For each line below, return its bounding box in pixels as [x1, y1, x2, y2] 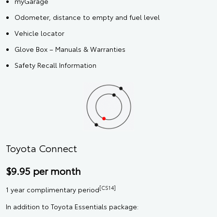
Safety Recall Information [15, 60, 96, 70]
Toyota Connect [6, 141, 77, 155]
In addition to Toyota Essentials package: [6, 201, 139, 212]
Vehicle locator [15, 28, 64, 38]
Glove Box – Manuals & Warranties [15, 44, 125, 54]
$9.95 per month [6, 164, 81, 178]
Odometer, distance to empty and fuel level [15, 12, 160, 22]
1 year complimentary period [6, 185, 99, 195]
